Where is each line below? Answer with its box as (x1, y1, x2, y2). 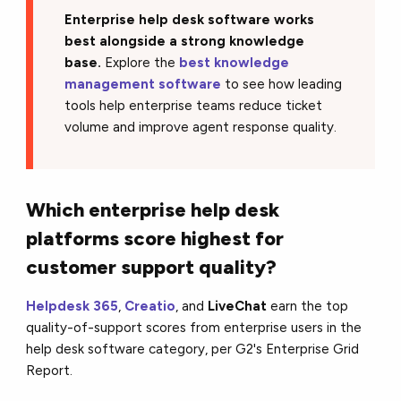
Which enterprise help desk (26, 197, 280, 222)
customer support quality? (26, 254, 277, 279)
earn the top (267, 297, 349, 314)
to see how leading (221, 75, 343, 92)
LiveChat (208, 297, 268, 314)
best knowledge (179, 54, 290, 71)
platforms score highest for (26, 226, 285, 251)
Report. (26, 362, 73, 379)
